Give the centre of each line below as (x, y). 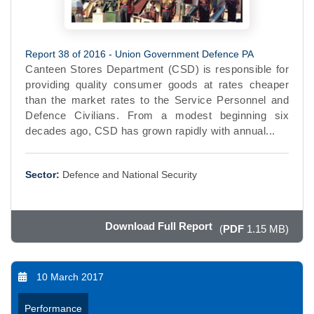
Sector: (42, 175)
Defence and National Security (130, 175)
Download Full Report (159, 226)
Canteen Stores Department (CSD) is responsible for (157, 69)
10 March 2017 (70, 277)
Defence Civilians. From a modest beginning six (157, 116)
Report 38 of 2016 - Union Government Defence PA (139, 54)
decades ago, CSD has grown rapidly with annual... (150, 131)
